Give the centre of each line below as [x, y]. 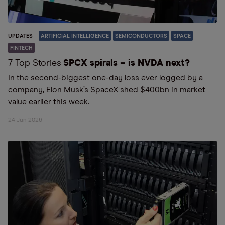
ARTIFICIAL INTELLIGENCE [75, 36]
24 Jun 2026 [25, 120]
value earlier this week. [49, 102]
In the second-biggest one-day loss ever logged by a [105, 78]
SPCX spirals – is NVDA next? [127, 63]
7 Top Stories [35, 63]
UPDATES [20, 36]
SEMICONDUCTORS [141, 36]
